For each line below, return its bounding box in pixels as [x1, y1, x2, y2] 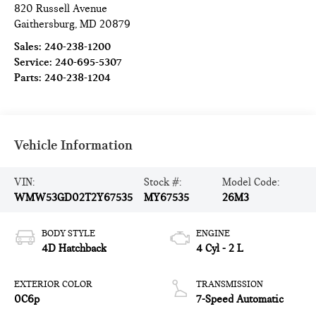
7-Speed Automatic [196, 292, 284, 305]
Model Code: [222, 175, 280, 188]
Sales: [14, 39, 45, 53]
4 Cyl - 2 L [196, 241, 243, 255]
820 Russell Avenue [14, 1, 108, 15]
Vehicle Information [14, 136, 133, 153]
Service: [14, 55, 56, 68]
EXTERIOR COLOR [14, 278, 93, 290]
